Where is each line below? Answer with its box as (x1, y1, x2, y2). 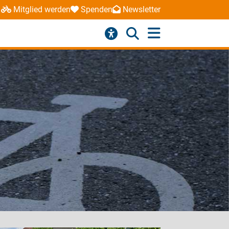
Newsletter (122, 5, 161, 15)
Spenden (80, 5, 112, 15)
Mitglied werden (13, 5, 71, 15)
